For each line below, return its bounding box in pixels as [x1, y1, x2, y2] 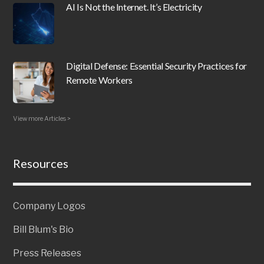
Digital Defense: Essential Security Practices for [66, 60, 247, 71]
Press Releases [13, 247, 82, 259]
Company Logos [13, 200, 86, 212]
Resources [13, 156, 69, 170]
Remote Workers [66, 74, 133, 85]
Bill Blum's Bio [13, 223, 74, 235]
